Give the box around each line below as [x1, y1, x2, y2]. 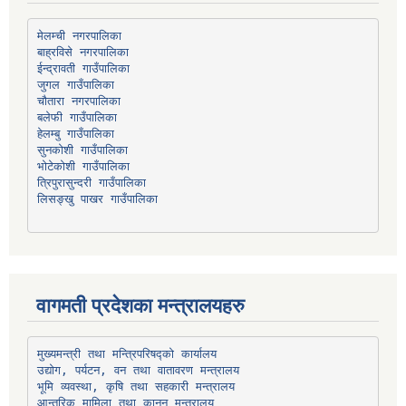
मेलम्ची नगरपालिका [36, 28, 121, 43]
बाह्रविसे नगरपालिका [36, 44, 129, 59]
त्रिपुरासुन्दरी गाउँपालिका [36, 175, 146, 189]
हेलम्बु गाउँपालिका [36, 126, 114, 140]
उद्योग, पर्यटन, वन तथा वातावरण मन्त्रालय [36, 362, 239, 377]
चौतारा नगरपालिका [36, 93, 121, 108]
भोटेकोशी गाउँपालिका [36, 159, 130, 173]
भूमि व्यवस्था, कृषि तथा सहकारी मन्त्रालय [36, 379, 235, 393]
